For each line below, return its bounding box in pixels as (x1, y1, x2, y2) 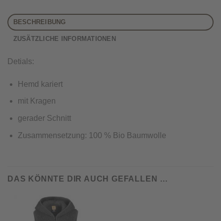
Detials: (7, 57, 34, 66)
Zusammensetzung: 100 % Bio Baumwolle (17, 131, 166, 140)
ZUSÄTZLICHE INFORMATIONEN (13, 35, 116, 43)
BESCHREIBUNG (13, 18, 66, 26)
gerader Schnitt (17, 114, 71, 123)
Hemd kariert (17, 79, 63, 88)
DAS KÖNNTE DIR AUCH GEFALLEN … (7, 175, 168, 184)
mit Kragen (17, 97, 56, 106)
